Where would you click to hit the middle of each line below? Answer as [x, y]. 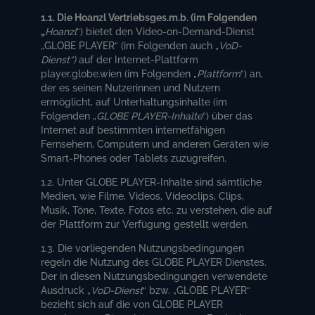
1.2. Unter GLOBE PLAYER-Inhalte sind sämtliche [152, 182]
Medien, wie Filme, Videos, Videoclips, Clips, [143, 196]
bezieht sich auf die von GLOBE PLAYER [132, 304]
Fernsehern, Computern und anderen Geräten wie [155, 144]
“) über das [228, 116]
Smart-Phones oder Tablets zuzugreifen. [134, 158]
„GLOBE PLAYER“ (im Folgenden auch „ [130, 45]
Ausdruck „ [66, 290]
